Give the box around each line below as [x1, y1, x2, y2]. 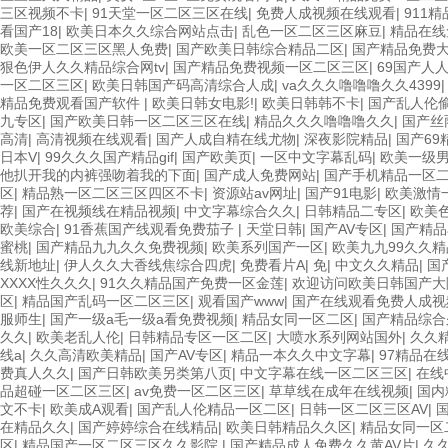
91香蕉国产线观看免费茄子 [64, 221, 238, 237]
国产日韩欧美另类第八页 [78, 365, 232, 381]
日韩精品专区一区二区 [128, 329, 268, 345]
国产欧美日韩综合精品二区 [176, 41, 344, 57]
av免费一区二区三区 [134, 383, 261, 399]
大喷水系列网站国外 [276, 329, 402, 345]
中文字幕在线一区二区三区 [240, 365, 408, 381]
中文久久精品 [335, 257, 419, 273]
